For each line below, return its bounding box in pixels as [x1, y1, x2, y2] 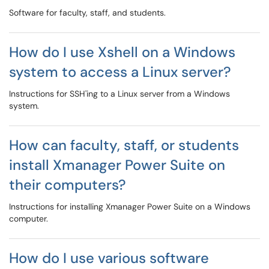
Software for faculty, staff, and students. [9, 7, 166, 18]
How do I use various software [9, 249, 209, 267]
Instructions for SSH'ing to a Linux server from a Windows [9, 88, 230, 99]
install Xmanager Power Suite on [9, 156, 225, 174]
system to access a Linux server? [9, 62, 231, 81]
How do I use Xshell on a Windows [9, 43, 235, 61]
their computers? [9, 175, 126, 194]
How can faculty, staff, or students [9, 136, 239, 154]
